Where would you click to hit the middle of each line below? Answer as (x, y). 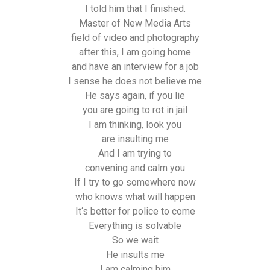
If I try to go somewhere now (135, 182)
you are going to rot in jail (135, 110)
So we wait (135, 240)
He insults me (135, 254)
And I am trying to (135, 153)
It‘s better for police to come (135, 211)
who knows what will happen (135, 196)
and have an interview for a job (135, 66)
